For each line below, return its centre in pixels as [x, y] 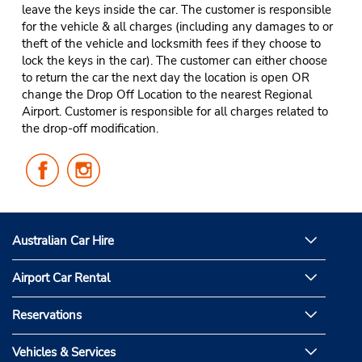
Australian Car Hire [63, 241]
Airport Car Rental [61, 278]
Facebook [88, 211]
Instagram [127, 211]
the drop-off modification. [90, 128]
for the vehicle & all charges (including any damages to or [177, 26]
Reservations [47, 316]
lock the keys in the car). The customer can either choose [174, 60]
